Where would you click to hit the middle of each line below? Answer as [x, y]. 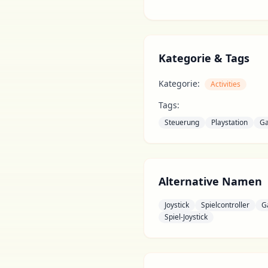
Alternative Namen [210, 181]
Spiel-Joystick [186, 217]
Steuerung [182, 122]
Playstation [229, 122]
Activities [226, 84]
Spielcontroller [225, 205]
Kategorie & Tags [204, 58]
